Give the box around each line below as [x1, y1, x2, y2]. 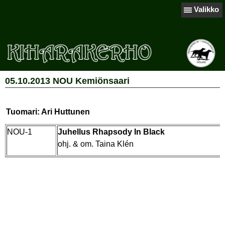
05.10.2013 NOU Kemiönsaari [5, 76, 130, 86]
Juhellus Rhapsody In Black [58, 128, 165, 136]
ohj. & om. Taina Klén [58, 140, 134, 148]
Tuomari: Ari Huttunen [6, 107, 90, 116]
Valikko [194, 5, 219, 14]
